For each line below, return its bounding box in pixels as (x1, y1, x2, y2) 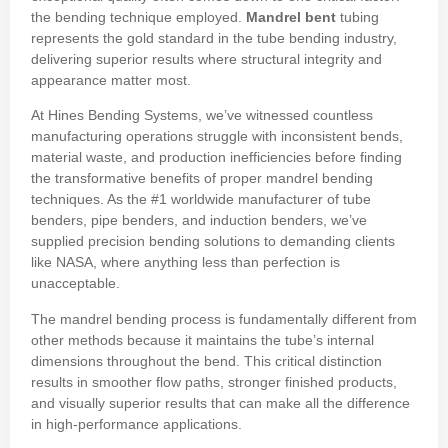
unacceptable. (31, 275, 120, 292)
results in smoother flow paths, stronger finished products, (31, 373, 397, 390)
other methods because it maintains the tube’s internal (31, 331, 374, 348)
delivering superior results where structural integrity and (31, 50, 382, 67)
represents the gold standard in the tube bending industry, (31, 29, 397, 46)
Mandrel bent (246, 8, 336, 25)
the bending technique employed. (31, 8, 246, 25)
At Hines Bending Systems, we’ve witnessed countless (31, 107, 373, 124)
